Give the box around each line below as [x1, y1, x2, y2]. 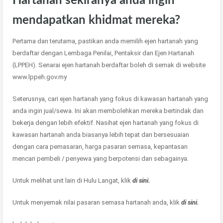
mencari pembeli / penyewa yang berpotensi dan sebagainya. [12, 155, 189, 162]
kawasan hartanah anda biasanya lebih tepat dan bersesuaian [12, 131, 189, 138]
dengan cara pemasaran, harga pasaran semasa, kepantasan [12, 143, 188, 150]
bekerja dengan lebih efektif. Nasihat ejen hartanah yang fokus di [12, 119, 199, 126]
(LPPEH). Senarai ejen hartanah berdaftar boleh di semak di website [12, 61, 206, 69]
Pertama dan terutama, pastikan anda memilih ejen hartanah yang [12, 37, 198, 45]
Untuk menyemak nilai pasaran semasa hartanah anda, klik [12, 199, 181, 206]
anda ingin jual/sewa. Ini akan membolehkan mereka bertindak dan [12, 107, 204, 114]
